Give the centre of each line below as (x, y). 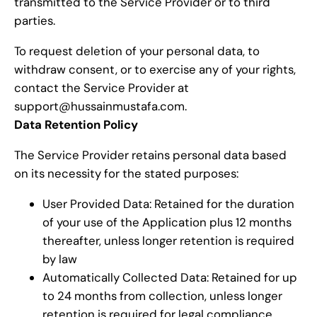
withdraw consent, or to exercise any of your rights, (155, 69)
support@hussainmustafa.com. (100, 106)
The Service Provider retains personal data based (150, 155)
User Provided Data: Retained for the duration (168, 203)
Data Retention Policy (76, 124)
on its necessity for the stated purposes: (126, 173)
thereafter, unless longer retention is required (168, 240)
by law (60, 259)
